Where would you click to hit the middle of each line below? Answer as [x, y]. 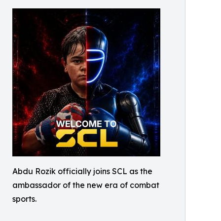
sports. [24, 199]
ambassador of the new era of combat [86, 185]
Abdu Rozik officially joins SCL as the [82, 171]
